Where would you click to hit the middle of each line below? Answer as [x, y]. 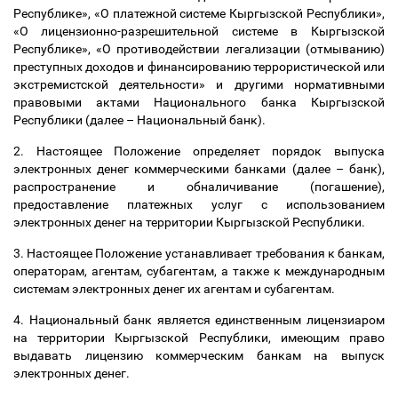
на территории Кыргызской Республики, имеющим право [199, 338]
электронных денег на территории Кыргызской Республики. [192, 222]
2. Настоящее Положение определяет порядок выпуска [199, 151]
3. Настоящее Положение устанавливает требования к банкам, [199, 253]
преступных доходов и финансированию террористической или [199, 67]
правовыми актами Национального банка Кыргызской [199, 102]
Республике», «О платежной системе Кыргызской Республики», [199, 13]
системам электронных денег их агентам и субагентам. [175, 289]
